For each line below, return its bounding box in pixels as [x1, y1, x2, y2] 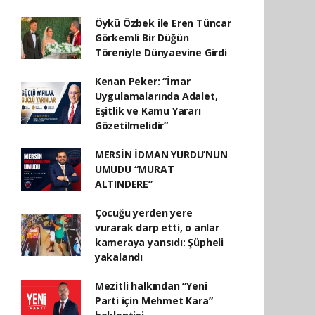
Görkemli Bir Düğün [94, 31, 189, 44]
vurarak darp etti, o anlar [94, 221, 219, 234]
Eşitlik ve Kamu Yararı [94, 104, 201, 117]
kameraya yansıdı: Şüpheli [94, 236, 224, 249]
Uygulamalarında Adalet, [94, 89, 218, 103]
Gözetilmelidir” [94, 119, 168, 132]
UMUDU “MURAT [94, 162, 174, 176]
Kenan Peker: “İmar [94, 75, 191, 88]
